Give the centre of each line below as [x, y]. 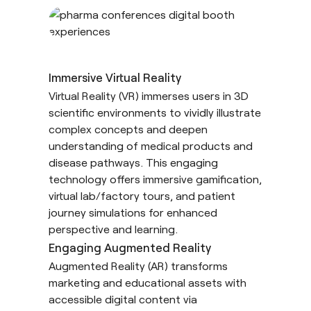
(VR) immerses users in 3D [182, 95]
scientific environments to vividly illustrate [155, 112]
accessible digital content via [123, 299]
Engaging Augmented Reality [130, 247]
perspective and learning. [113, 228]
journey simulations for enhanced [133, 212]
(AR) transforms [186, 265]
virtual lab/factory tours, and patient [142, 195]
